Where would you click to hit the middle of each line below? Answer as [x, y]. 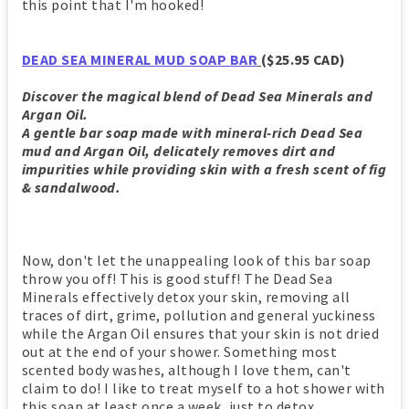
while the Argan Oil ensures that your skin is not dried [200, 334]
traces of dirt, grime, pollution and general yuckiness [199, 315]
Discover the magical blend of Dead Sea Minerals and [197, 96]
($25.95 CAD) [303, 60]
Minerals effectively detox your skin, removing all [186, 297]
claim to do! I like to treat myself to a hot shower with [203, 388]
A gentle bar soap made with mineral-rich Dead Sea [192, 133]
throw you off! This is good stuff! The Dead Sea [177, 279]
